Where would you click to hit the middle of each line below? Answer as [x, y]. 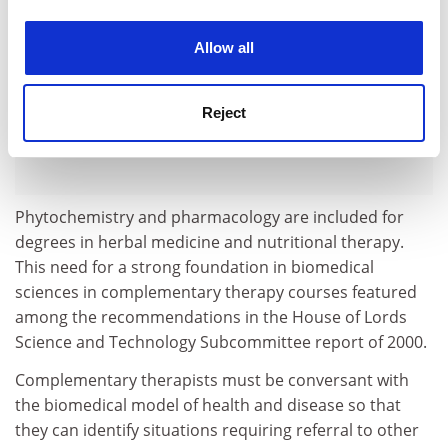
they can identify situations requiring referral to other [217, 429]
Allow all [224, 47]
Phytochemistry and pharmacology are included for [209, 217]
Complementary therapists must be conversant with [212, 379]
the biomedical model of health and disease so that [208, 404]
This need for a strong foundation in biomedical [194, 267]
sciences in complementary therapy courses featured [216, 292]
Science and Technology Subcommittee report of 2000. [221, 342]
